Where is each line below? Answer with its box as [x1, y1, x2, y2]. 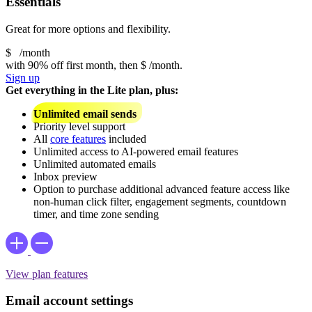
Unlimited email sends [33, 107, 136, 120]
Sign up [6, 71, 40, 84]
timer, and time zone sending [33, 208, 159, 220]
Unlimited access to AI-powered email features [33, 145, 238, 157]
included [106, 132, 146, 145]
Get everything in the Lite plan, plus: [6, 84, 178, 96]
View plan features [6, 267, 88, 280]
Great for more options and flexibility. [6, 22, 171, 35]
